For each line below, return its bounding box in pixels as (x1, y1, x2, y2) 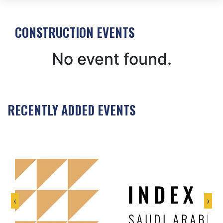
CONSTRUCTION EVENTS (15, 23, 134, 41)
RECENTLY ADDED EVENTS (7, 101, 135, 119)
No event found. (51, 49, 172, 69)
